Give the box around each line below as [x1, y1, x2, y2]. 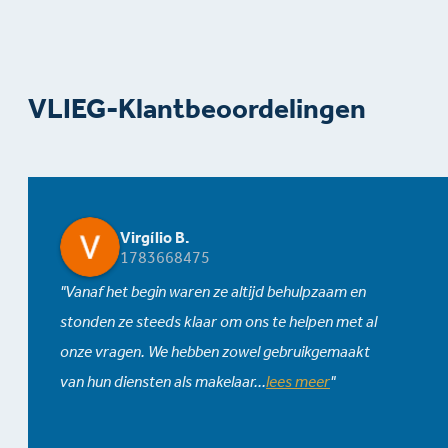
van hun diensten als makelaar [60, 372, 254, 392]
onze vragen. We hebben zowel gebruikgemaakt [60, 342, 370, 362]
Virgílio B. [120, 228, 190, 248]
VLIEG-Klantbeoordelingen [28, 91, 366, 125]
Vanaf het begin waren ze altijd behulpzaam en [65, 282, 366, 302]
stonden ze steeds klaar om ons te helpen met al [60, 312, 377, 332]
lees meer [266, 372, 330, 392]
